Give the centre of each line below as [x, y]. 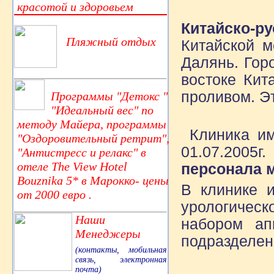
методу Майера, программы [92, 124]
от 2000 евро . [54, 194]
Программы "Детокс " [109, 96]
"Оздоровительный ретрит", [93, 138]
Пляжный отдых [111, 41]
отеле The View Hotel [72, 166]
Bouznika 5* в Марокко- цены [93, 180]
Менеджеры [108, 233]
